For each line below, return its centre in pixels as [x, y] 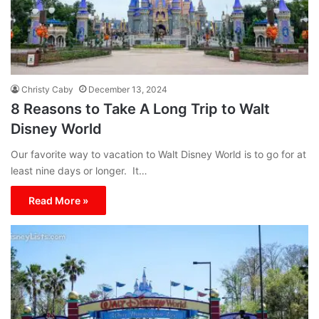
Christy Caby [47, 90]
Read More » [58, 201]
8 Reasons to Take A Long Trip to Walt [140, 109]
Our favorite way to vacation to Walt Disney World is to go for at [158, 155]
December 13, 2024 [128, 90]
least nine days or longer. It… [79, 171]
